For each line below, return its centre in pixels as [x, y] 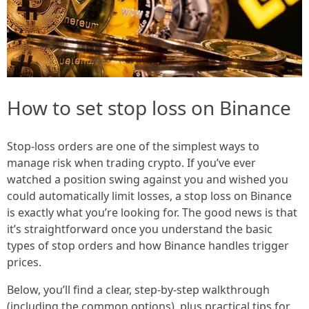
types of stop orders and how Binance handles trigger [148, 246]
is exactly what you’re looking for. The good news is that [152, 213]
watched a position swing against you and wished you [148, 180]
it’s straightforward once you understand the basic [140, 229]
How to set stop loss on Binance [149, 108]
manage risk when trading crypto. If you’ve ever [131, 163]
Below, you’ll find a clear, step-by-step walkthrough [138, 290]
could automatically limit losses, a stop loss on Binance [149, 196]
